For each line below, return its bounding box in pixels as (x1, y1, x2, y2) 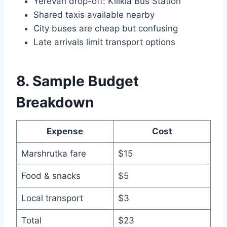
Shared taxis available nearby (33, 10, 155, 20)
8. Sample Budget (16, 72, 139, 90)
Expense (47, 126, 83, 137)
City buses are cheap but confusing (33, 23, 178, 34)
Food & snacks (21, 171, 81, 181)
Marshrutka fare (21, 148, 86, 159)
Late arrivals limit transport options (33, 37, 175, 48)
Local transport (21, 193, 83, 204)
